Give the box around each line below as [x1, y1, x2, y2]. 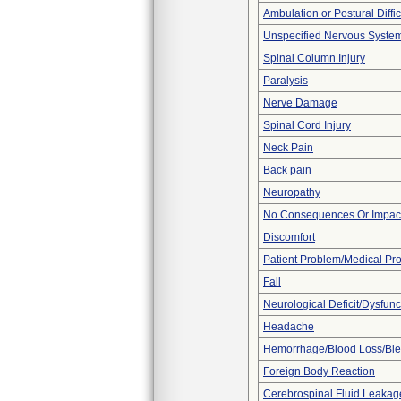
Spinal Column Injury [263, 52, 365, 64]
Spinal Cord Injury [263, 119, 351, 132]
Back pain [263, 164, 311, 176]
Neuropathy [263, 186, 320, 199]
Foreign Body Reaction [263, 365, 375, 378]
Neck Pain [263, 141, 313, 154]
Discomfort [263, 231, 315, 243]
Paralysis [263, 74, 308, 87]
